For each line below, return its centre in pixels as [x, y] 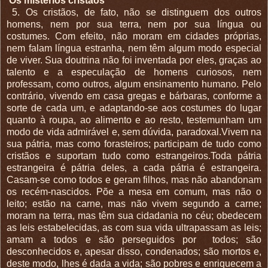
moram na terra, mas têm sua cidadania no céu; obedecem [134, 215]
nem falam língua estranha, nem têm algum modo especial [134, 48]
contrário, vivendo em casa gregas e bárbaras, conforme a [134, 96]
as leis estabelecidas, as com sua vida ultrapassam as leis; [134, 227]
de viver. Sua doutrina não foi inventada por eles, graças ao [134, 60]
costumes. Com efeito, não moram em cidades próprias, [134, 36]
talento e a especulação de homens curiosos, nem [134, 72]
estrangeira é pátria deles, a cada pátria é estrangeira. [134, 167]
